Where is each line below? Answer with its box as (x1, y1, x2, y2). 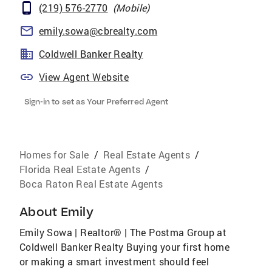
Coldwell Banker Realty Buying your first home (19, 240, 229, 253)
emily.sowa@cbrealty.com (39, 24, 158, 37)
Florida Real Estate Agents (19, 163, 141, 175)
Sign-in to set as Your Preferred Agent (24, 97, 168, 106)
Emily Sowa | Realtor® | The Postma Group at (19, 226, 227, 239)
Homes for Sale (19, 148, 89, 161)
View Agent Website (39, 70, 129, 83)
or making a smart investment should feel (19, 255, 209, 268)
